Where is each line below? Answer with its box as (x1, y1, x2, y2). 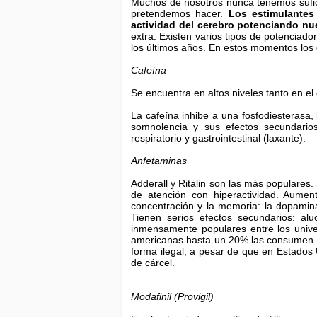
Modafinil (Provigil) (131, 291, 214, 302)
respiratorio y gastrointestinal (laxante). (131, 132, 306, 144)
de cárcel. (131, 257, 175, 268)
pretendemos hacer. (131, 8, 229, 19)
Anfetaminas (131, 155, 187, 166)
